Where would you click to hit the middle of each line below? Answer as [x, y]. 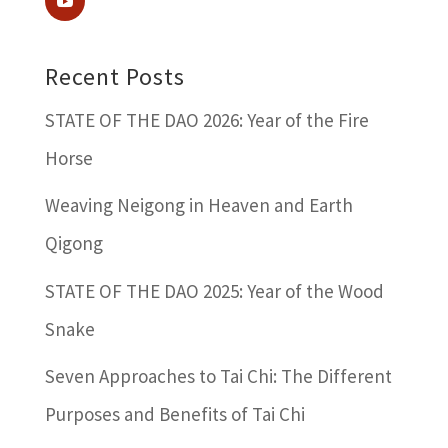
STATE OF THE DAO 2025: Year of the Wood [214, 290]
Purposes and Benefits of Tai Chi [174, 414]
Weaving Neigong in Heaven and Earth [198, 205]
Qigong [73, 243]
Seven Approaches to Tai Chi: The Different [218, 376]
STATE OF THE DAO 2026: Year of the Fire [206, 119]
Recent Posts [114, 76]
